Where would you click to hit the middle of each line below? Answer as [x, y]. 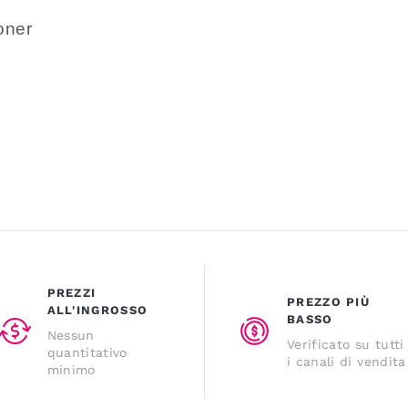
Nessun [71, 336]
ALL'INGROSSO [97, 311]
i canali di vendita [347, 361]
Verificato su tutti [346, 344]
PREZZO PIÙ [329, 301]
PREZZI [71, 293]
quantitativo [87, 353]
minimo [71, 370]
